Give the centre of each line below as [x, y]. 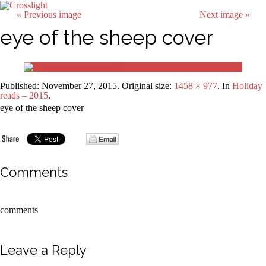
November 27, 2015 [79, 86]
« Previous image [49, 15]
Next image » [224, 15]
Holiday [247, 86]
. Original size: [145, 86]
